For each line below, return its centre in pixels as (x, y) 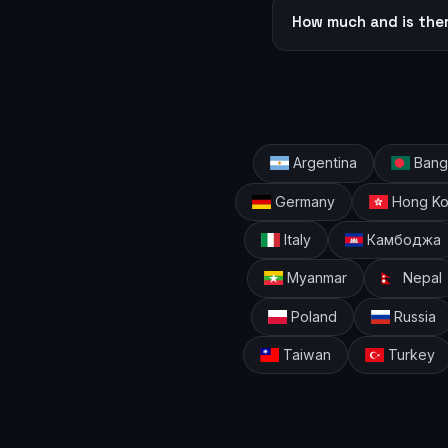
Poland (312, 316)
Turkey (409, 355)
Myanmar (314, 278)
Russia (412, 316)
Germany (303, 201)
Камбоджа (402, 240)
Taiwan (305, 355)
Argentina (323, 163)
